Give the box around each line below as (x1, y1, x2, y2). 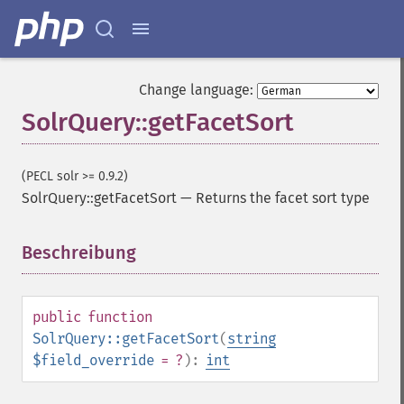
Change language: (139, 81, 253, 98)
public (32, 308, 81, 326)
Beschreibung (22, 242, 136, 263)
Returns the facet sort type (196, 189, 370, 207)
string (227, 330, 276, 347)
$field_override (32, 352, 154, 369)
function (87, 308, 152, 326)
